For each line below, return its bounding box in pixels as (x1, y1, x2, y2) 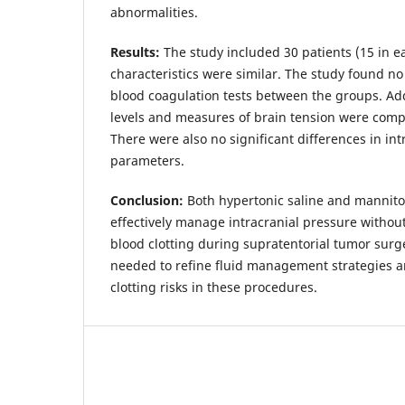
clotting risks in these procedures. (110, 278, 317, 296)
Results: (110, 42, 160, 61)
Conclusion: (110, 191, 184, 209)
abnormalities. (110, 3, 198, 21)
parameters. (110, 151, 184, 169)
